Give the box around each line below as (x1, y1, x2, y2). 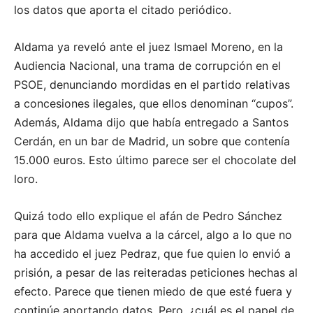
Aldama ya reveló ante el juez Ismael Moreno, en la (14, 39, 283, 54)
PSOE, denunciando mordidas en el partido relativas (14, 77, 290, 92)
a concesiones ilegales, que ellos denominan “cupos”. (14, 96, 293, 110)
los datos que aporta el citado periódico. (14, 2, 231, 17)
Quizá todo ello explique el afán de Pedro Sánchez (14, 208, 282, 223)
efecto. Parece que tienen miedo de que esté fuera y (14, 284, 292, 298)
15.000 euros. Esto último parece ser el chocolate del (14, 152, 296, 167)
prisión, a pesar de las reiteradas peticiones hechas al (14, 265, 298, 279)
